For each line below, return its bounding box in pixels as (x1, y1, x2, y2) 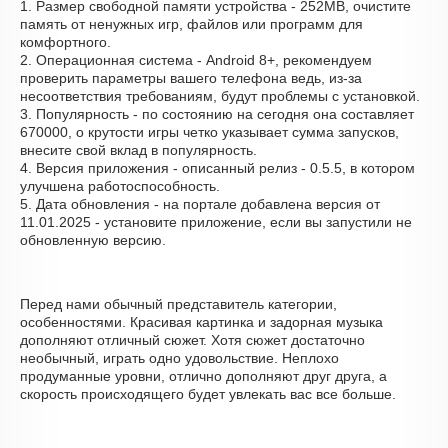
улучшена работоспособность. (20, 178, 220, 194)
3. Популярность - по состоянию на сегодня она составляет (20, 106, 414, 122)
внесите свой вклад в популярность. (20, 142, 257, 158)
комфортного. (20, 34, 111, 50)
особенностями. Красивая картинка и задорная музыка (20, 314, 383, 330)
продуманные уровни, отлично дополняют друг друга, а (20, 368, 387, 384)
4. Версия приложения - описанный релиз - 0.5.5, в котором (20, 160, 415, 176)
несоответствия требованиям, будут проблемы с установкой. (20, 88, 420, 104)
